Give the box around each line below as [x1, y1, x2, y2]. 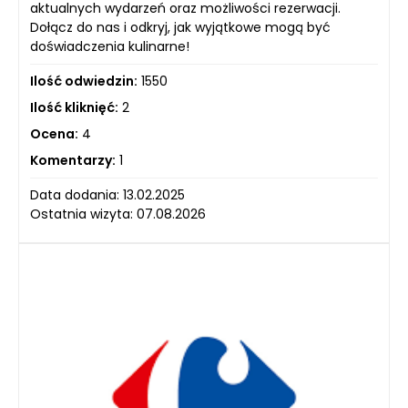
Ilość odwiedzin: [30, 71, 138, 90]
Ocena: [30, 124, 78, 143]
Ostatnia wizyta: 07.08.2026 [30, 204, 206, 223]
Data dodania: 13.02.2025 [30, 185, 185, 204]
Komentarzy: [30, 150, 116, 169]
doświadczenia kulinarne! [30, 36, 189, 56]
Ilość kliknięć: [30, 97, 118, 117]
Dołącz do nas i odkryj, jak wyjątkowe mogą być [30, 17, 331, 36]
